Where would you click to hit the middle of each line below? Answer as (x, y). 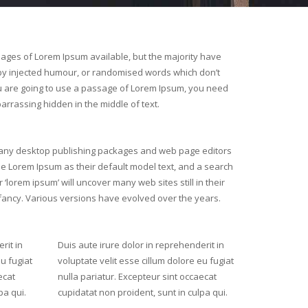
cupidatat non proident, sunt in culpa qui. (142, 292)
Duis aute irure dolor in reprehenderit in (141, 245)
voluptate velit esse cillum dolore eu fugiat (145, 261)
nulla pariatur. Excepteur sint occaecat (137, 276)
